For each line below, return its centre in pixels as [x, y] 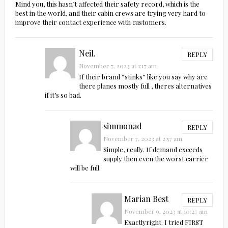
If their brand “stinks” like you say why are [143, 76]
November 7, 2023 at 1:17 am [118, 65]
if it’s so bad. [63, 95]
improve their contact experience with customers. [91, 22]
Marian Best [147, 198]
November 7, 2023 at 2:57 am [143, 138]
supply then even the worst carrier [156, 158]
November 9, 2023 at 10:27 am [166, 211]
